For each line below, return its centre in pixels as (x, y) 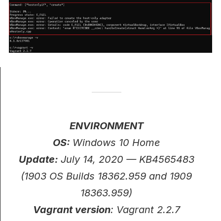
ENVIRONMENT (106, 126)
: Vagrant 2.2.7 (145, 210)
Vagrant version (72, 210)
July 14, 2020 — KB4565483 (127, 160)
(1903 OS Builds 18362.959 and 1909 (106, 176)
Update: (39, 160)
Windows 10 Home (116, 143)
